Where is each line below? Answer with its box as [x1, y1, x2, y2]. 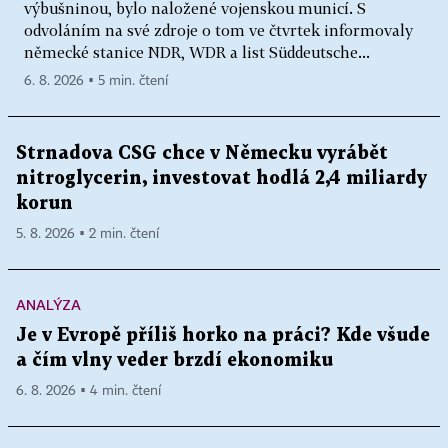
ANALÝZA [16, 295, 81, 313]
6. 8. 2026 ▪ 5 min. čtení [24, 73, 168, 88]
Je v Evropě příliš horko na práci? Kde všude [16, 326, 430, 344]
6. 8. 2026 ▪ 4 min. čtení [16, 383, 161, 398]
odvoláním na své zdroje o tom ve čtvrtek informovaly [24, 20, 413, 39]
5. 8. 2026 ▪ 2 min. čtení [16, 226, 159, 241]
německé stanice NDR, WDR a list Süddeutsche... [24, 42, 370, 61]
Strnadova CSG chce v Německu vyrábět [16, 144, 388, 162]
